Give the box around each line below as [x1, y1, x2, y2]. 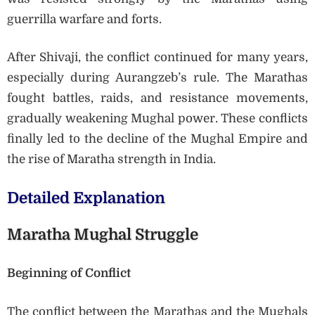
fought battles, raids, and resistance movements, [7, 91, 308, 105]
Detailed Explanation [7, 188, 165, 207]
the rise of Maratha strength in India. [7, 153, 216, 167]
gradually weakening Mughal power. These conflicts [7, 112, 308, 126]
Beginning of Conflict [7, 266, 131, 281]
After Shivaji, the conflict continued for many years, [7, 51, 308, 65]
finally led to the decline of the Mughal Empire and [7, 132, 308, 146]
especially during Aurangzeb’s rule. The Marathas [7, 71, 308, 85]
